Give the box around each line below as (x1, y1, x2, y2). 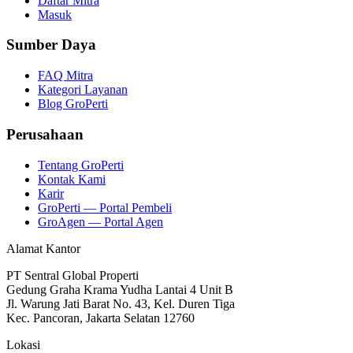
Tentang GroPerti (38, 158, 124, 172)
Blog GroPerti (38, 97, 108, 111)
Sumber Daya (6, 36, 96, 54)
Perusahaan (6, 125, 84, 143)
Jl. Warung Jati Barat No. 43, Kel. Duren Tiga (6, 296, 235, 310)
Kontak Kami (38, 172, 106, 186)
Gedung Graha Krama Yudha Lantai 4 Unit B (6, 282, 233, 296)
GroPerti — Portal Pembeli (38, 200, 172, 214)
